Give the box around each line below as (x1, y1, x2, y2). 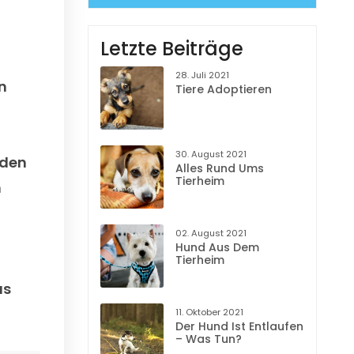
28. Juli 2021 (175, 68, 229, 81)
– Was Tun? (175, 330, 242, 347)
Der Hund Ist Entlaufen (175, 318, 303, 334)
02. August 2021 (175, 226, 247, 239)
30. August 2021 (175, 147, 247, 160)
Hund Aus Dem (175, 239, 259, 255)
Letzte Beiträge (100, 35, 243, 62)
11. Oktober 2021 (175, 305, 243, 318)
